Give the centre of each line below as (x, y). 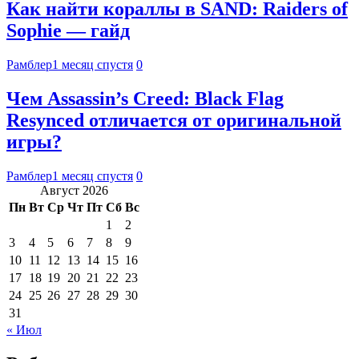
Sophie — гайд (68, 31)
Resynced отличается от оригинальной (174, 121)
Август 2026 (74, 190)
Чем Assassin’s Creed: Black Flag (145, 99)
